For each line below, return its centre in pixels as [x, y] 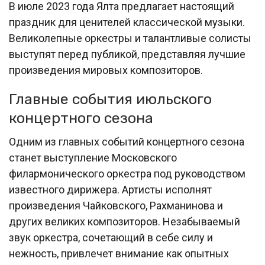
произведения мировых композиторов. [106, 70]
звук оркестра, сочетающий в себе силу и [111, 238]
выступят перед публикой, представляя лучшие [127, 54]
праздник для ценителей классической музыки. [127, 22]
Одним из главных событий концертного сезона [127, 142]
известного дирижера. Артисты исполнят [110, 190]
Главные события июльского [110, 99]
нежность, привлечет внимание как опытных [119, 254]
